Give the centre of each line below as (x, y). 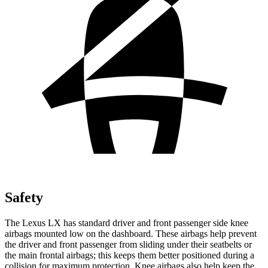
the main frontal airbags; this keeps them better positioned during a (130, 255)
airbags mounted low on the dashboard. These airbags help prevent (131, 233)
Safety (24, 197)
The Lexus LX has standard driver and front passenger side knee (127, 223)
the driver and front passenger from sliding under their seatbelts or (128, 244)
